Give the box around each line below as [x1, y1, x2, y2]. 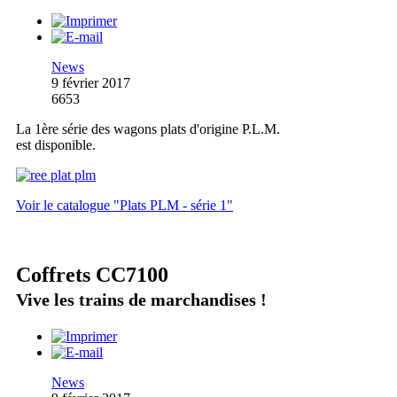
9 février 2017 [51, 74, 130, 90]
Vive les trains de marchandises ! [16, 289, 267, 309]
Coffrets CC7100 [16, 262, 168, 286]
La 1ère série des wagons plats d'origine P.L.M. [16, 121, 280, 136]
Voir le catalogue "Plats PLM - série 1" [16, 197, 233, 213]
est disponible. [16, 136, 96, 152]
